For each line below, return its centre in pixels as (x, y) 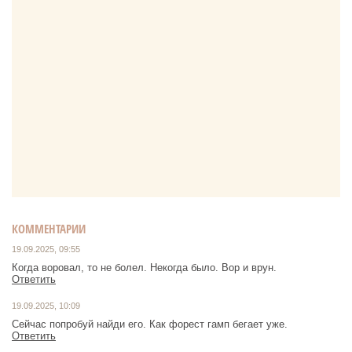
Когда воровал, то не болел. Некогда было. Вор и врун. (144, 268)
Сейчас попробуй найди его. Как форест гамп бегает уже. (150, 324)
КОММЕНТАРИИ (49, 229)
